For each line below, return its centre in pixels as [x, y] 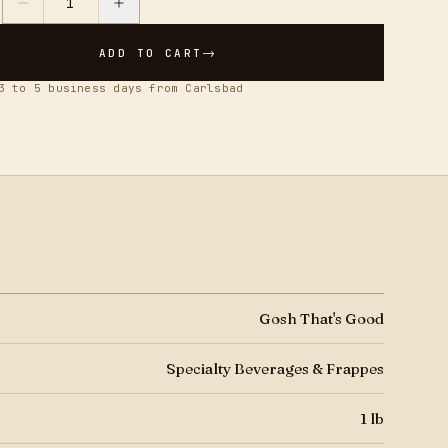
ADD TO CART [150, 52]
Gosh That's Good [321, 318]
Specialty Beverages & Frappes [274, 368]
